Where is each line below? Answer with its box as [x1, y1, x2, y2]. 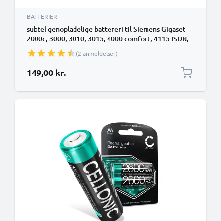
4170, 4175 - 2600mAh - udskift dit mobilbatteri [27, 44, 177, 53]
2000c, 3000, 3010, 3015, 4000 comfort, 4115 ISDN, [27, 34, 189, 43]
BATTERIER [27, 12, 57, 20]
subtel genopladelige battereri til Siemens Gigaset [27, 24, 185, 34]
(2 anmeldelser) [76, 49, 118, 57]
